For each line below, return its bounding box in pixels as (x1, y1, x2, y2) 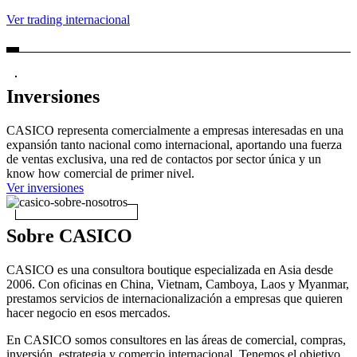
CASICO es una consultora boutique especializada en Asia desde (6, 262, 333, 277)
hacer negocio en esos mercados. (6, 305, 171, 320)
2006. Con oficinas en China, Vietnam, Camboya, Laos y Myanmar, (6, 277, 349, 291)
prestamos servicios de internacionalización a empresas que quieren (6, 291, 343, 305)
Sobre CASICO (6, 225, 132, 246)
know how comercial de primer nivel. (6, 166, 194, 180)
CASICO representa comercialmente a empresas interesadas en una (6, 123, 343, 137)
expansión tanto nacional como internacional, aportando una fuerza (6, 137, 342, 151)
